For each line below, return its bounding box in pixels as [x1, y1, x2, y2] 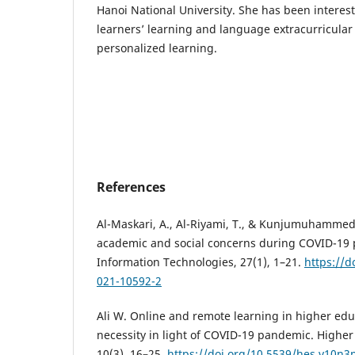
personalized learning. [97, 40, 217, 55]
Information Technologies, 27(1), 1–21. [97, 254, 304, 269]
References [97, 177, 166, 196]
